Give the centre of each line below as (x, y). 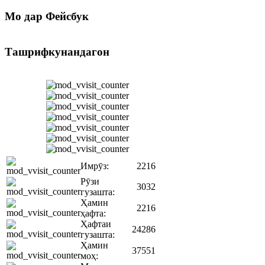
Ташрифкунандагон (57, 51)
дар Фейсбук (55, 17)
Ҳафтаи (96, 224)
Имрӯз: (95, 166)
